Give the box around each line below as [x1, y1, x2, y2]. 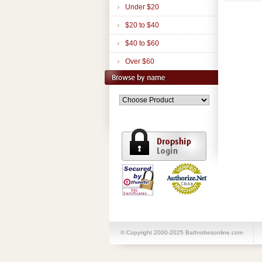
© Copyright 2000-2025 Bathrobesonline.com [120, 229, 243, 236]
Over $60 [125, 57, 154, 65]
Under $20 [125, 3, 159, 11]
